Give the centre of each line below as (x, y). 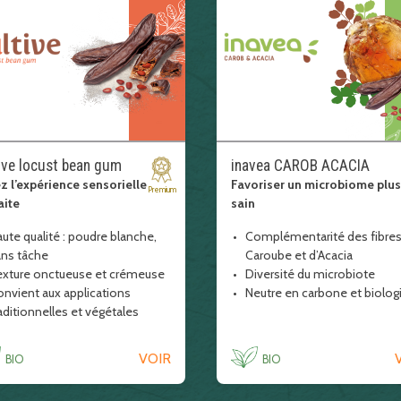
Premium (162, 189)
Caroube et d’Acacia (299, 255)
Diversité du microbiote (310, 274)
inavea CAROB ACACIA (300, 166)
